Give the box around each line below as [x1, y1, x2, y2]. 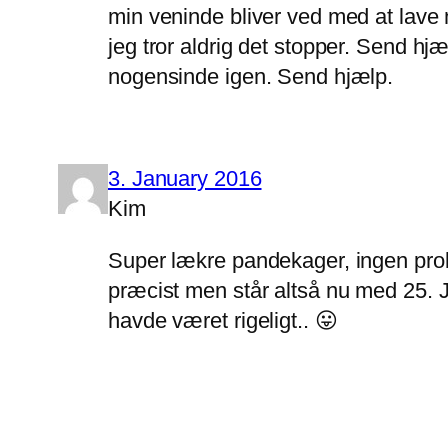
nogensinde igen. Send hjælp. [108, 64, 394, 90]
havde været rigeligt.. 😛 [108, 308, 338, 334]
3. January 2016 [108, 166, 262, 192]
